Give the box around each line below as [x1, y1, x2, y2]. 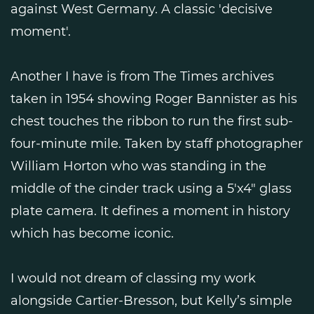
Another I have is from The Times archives [11, 68, 274, 84]
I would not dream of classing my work [11, 270, 256, 286]
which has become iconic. [11, 225, 174, 241]
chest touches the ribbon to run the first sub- [11, 113, 293, 129]
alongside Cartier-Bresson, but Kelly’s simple [11, 292, 292, 308]
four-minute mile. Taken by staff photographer [11, 135, 303, 151]
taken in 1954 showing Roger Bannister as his [11, 90, 297, 107]
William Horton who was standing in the [11, 158, 266, 174]
